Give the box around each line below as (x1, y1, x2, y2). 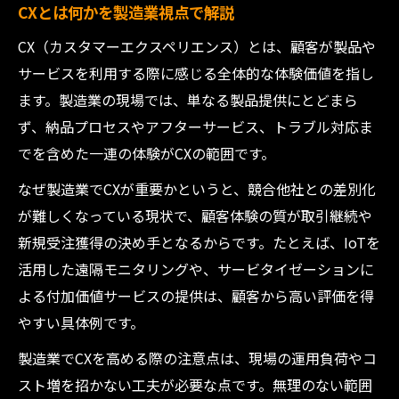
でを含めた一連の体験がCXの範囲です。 (18, 142, 275, 164)
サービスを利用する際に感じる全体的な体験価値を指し (18, 62, 374, 84)
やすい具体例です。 (18, 312, 144, 333)
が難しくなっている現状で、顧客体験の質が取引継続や (18, 205, 372, 226)
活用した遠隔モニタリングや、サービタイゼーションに (18, 258, 374, 280)
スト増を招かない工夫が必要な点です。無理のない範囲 (18, 374, 372, 395)
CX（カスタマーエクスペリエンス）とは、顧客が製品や (18, 36, 376, 57)
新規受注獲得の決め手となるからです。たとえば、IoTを (18, 232, 380, 253)
